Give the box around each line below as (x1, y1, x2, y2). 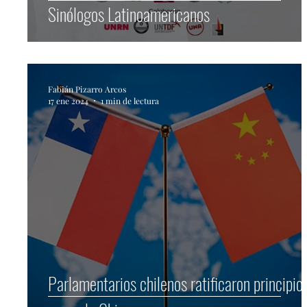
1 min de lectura (101, 95, 159, 106)
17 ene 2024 (48, 95, 88, 106)
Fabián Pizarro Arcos (48, 83, 126, 95)
